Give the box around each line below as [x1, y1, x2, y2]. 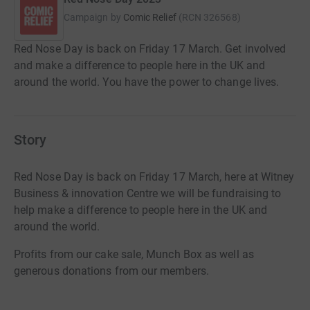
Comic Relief [122, 12, 176, 23]
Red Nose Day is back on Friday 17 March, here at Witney [14, 170, 295, 183]
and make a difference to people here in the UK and [14, 59, 265, 72]
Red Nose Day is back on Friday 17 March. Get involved [14, 42, 286, 55]
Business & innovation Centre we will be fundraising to [14, 187, 282, 200]
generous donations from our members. [14, 264, 212, 277]
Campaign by [64, 12, 121, 23]
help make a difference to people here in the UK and [14, 203, 268, 217]
